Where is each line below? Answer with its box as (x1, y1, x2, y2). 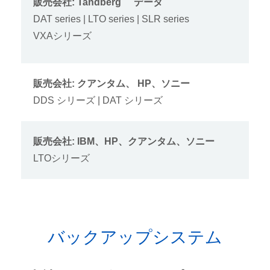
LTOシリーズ (33, 152, 90, 163)
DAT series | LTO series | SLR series (33, 13, 189, 24)
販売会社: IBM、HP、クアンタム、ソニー (33, 136, 215, 146)
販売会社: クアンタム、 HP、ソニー (33, 78, 190, 89)
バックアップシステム (48, 227, 222, 246)
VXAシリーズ (33, 30, 92, 41)
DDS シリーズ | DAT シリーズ (33, 95, 163, 105)
